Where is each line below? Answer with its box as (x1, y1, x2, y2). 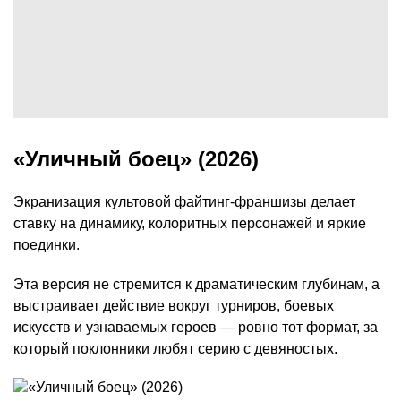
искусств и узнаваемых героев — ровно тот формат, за (13, 320, 378, 336)
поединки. (13, 237, 80, 253)
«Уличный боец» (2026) (13, 147, 259, 172)
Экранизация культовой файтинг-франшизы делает (13, 194, 355, 210)
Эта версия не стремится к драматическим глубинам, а (13, 277, 380, 293)
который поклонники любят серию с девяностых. (13, 341, 337, 357)
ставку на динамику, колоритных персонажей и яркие (13, 216, 366, 232)
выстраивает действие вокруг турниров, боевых (13, 298, 334, 314)
